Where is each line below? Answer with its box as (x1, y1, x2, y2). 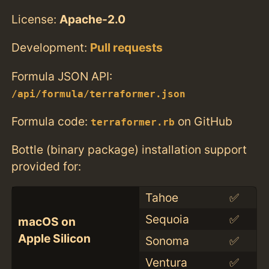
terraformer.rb (91, 116, 175, 128)
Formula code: (11, 113, 91, 128)
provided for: (11, 159, 82, 174)
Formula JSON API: (11, 68, 113, 83)
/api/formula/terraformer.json (11, 88, 186, 100)
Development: (11, 40, 91, 55)
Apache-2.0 (59, 12, 126, 27)
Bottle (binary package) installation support (11, 142, 247, 157)
